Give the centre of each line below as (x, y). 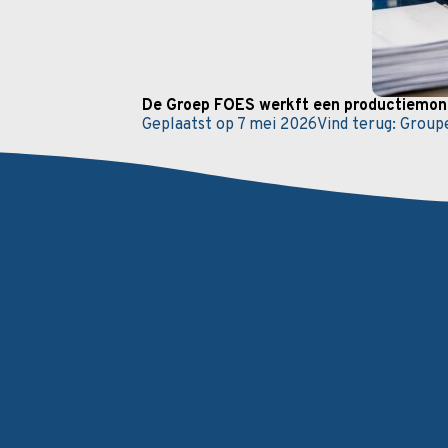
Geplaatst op (189, 124)
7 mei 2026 (277, 124)
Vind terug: (356, 124)
